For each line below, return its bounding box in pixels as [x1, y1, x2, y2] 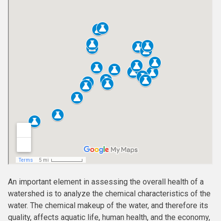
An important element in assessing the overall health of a [8, 177, 204, 186]
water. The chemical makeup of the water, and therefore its [8, 201, 208, 210]
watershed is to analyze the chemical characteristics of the [8, 189, 211, 198]
